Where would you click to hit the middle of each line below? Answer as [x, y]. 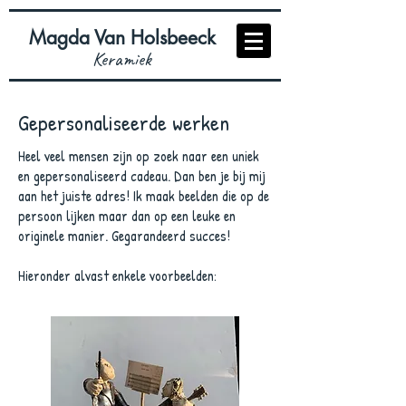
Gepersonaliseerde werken [124, 122]
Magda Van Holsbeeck [122, 38]
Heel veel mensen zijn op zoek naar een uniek [139, 156]
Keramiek [122, 59]
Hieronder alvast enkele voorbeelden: [117, 275]
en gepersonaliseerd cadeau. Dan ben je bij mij [142, 176]
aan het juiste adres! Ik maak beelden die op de [144, 196]
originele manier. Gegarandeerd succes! [124, 236]
